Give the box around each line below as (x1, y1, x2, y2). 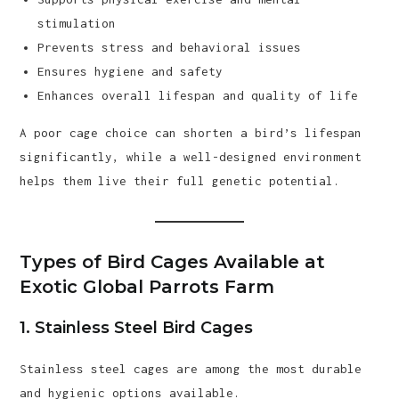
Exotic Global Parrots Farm (20, 276, 275, 297)
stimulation (37, 16, 117, 30)
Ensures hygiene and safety (37, 64, 224, 78)
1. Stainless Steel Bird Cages (20, 318, 254, 338)
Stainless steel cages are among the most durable (20, 362, 362, 376)
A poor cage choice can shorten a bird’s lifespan (20, 126, 362, 140)
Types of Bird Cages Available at (20, 251, 326, 273)
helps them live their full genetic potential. (20, 174, 341, 188)
